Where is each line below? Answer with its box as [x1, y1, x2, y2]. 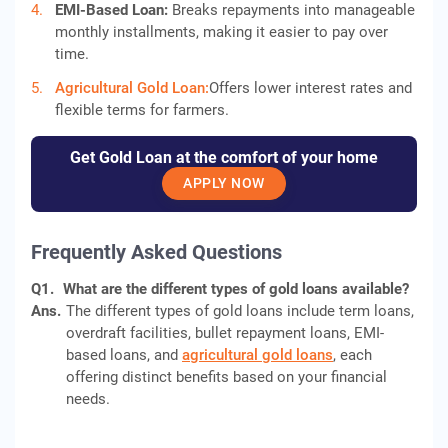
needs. [66, 390, 110, 408]
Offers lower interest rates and [209, 79, 412, 97]
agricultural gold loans [182, 346, 333, 364]
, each [333, 346, 372, 364]
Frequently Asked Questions [31, 240, 282, 264]
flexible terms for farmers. [55, 101, 229, 119]
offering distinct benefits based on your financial [66, 368, 387, 386]
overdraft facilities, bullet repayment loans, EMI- [66, 324, 384, 342]
